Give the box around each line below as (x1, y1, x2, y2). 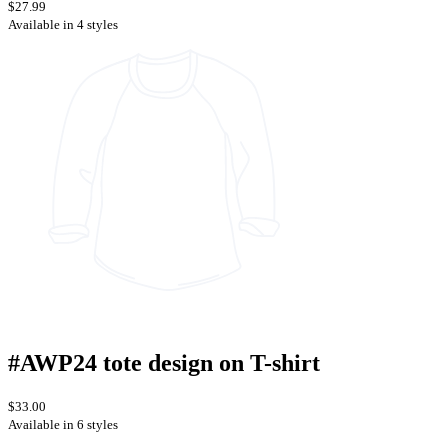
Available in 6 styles (8, 417, 118, 433)
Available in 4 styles (8, 17, 118, 33)
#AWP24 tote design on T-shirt (8, 350, 320, 377)
